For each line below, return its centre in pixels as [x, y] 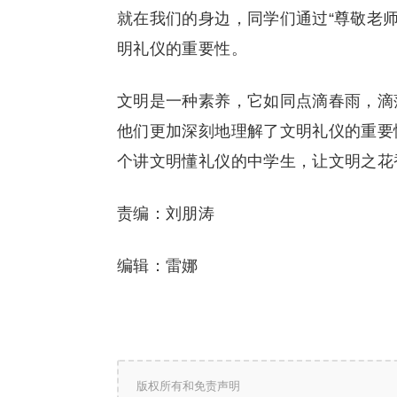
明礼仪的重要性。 [182, 49]
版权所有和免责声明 [188, 386]
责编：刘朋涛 [166, 214]
